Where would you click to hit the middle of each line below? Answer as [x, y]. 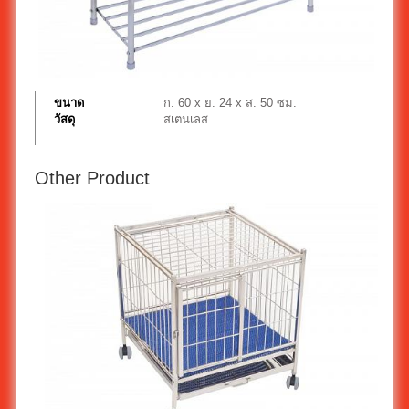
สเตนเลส [185, 119]
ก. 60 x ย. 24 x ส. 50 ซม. [230, 102]
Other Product [92, 178]
